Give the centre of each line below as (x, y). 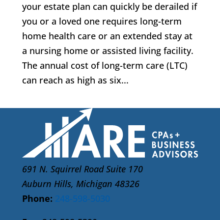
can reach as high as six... (75, 80)
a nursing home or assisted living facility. (108, 51)
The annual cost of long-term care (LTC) (105, 65)
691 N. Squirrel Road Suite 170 (82, 169)
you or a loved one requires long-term (102, 21)
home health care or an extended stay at (107, 36)
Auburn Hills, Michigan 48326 (81, 183)
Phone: (37, 198)
